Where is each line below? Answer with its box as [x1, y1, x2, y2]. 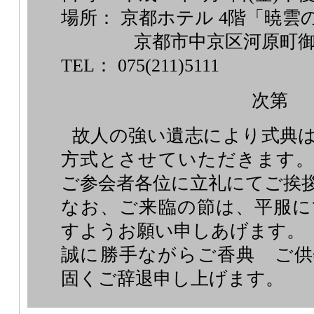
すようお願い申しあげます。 [61, 220, 305, 241]
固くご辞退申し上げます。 [61, 268, 284, 289]
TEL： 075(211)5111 [61, 55, 219, 76]
